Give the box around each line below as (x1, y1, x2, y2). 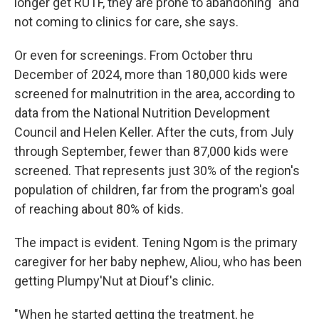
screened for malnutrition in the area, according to (14, 85, 295, 101)
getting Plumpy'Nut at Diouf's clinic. (14, 273, 214, 288)
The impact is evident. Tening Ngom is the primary (14, 234, 298, 250)
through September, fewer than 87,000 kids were (14, 143, 288, 159)
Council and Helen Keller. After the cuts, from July (14, 124, 294, 140)
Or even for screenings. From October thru (14, 47, 253, 63)
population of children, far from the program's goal (14, 182, 295, 197)
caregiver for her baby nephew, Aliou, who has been (14, 253, 302, 269)
